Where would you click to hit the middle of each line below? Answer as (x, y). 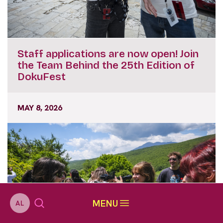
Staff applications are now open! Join (108, 54)
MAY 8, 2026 (40, 108)
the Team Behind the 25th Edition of (106, 65)
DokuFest (42, 77)
